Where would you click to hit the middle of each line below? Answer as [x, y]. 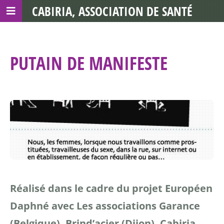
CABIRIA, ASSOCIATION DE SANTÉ [112, 11]
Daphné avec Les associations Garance [105, 205]
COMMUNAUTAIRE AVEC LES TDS [112, 33]
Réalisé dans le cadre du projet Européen [111, 188]
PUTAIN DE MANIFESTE [89, 63]
